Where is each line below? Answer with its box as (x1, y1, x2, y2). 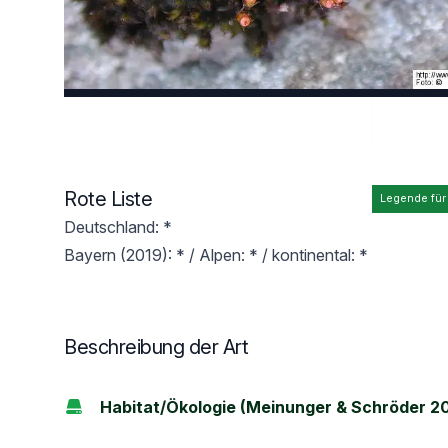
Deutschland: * (64, 217, 172, 237)
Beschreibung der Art (64, 335, 248, 359)
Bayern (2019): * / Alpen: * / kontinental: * (64, 245, 368, 265)
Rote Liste (64, 187, 152, 211)
